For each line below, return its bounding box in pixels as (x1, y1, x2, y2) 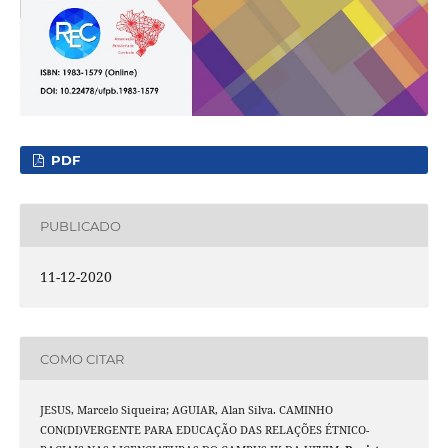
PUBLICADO (39, 217, 121, 234)
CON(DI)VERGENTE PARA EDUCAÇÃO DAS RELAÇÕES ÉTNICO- (39, 423, 369, 438)
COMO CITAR (39, 350, 124, 367)
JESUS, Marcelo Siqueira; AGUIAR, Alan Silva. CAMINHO (39, 403, 333, 418)
